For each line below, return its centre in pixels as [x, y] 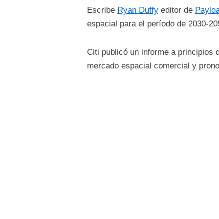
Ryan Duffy [138, 10]
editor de [176, 10]
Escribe [102, 10]
